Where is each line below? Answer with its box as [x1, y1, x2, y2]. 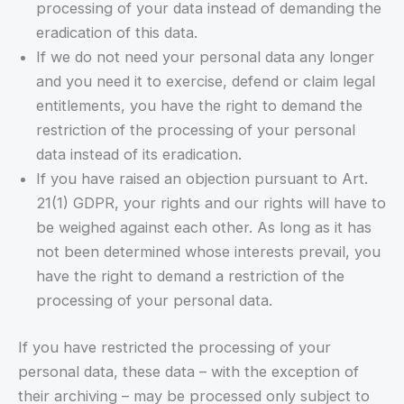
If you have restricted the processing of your [18, 337, 331, 356]
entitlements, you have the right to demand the [36, 96, 363, 115]
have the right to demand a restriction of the [36, 267, 344, 286]
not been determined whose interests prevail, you [36, 243, 381, 262]
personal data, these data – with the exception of [18, 362, 359, 381]
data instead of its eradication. [36, 145, 242, 164]
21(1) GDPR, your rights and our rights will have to [36, 194, 386, 213]
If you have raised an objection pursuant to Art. [36, 170, 368, 188]
